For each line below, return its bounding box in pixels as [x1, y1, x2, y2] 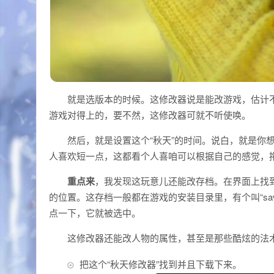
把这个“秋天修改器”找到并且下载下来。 [80, 257, 242, 270]
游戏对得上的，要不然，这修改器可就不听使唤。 [49, 108, 251, 121]
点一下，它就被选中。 [49, 206, 141, 219]
